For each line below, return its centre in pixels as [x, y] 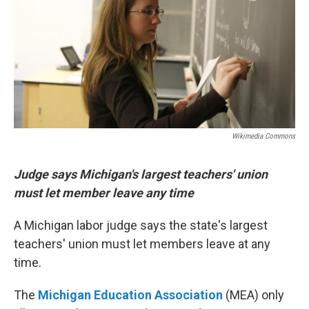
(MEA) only [253, 295]
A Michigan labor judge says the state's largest [141, 225]
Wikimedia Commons [263, 136]
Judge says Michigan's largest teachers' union [141, 174]
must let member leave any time [104, 193]
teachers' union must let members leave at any [142, 244]
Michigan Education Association [130, 295]
